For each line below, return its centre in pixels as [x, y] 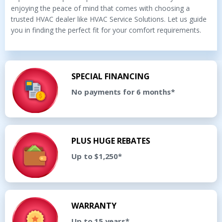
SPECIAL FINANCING [111, 76]
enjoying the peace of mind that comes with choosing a [100, 8]
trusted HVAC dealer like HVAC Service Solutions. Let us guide [109, 19]
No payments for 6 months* [123, 91]
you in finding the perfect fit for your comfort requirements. [106, 30]
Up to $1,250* [97, 156]
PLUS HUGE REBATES [111, 141]
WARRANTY [94, 205]
